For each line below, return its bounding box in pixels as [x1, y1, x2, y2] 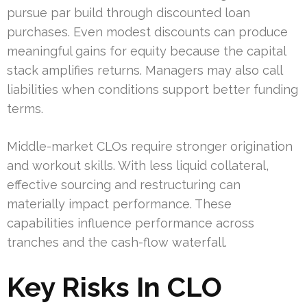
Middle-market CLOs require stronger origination [7, 138, 293, 153]
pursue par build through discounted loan [7, 5, 250, 20]
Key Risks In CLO [7, 270, 222, 303]
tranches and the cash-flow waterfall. [7, 234, 227, 249]
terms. [7, 101, 43, 116]
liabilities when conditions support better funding [7, 82, 298, 97]
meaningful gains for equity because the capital [7, 43, 286, 58]
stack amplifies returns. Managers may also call [7, 62, 282, 77]
